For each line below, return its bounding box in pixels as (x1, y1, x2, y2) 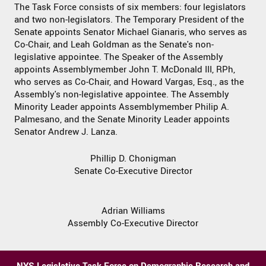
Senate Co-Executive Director (74, 165, 192, 177)
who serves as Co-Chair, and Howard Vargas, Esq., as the (14, 76, 245, 88)
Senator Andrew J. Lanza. (14, 126, 118, 138)
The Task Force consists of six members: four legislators (14, 1, 246, 13)
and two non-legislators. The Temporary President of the (14, 14, 245, 26)
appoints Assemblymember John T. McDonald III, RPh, (14, 64, 236, 75)
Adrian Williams (101, 204, 165, 216)
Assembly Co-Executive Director (68, 217, 198, 229)
